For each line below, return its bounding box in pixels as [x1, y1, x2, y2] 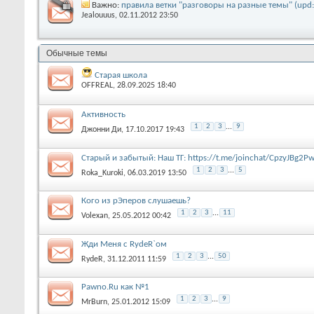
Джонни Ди [81, 125, 121, 135]
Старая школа [95, 70, 147, 80]
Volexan [81, 212, 108, 221]
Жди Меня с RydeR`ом [81, 239, 167, 249]
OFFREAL [81, 81, 113, 90]
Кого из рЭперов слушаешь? [81, 196, 191, 206]
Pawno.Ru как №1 [81, 282, 149, 292]
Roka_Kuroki [81, 168, 123, 177]
